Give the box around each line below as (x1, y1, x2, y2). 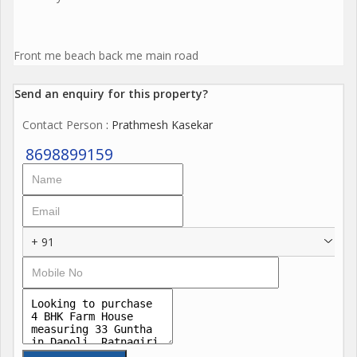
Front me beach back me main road (14, 47, 198, 63)
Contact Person (22, 116, 103, 132)
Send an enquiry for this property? (14, 85, 208, 101)
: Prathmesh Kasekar (103, 116, 213, 132)
